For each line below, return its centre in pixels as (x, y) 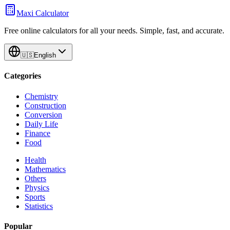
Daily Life (41, 124)
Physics (37, 187)
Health (35, 160)
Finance (37, 133)
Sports (35, 197)
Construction (45, 105)
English (45, 55)
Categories (23, 76)
